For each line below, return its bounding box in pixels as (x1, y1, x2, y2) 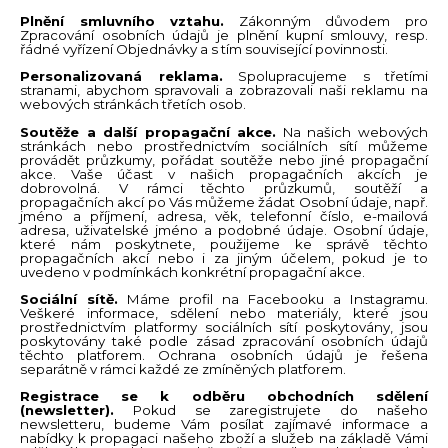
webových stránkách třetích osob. (20, 96, 246, 113)
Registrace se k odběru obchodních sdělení (20, 388, 428, 405)
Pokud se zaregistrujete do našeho (114, 402, 428, 419)
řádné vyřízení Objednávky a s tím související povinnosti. (20, 40, 388, 57)
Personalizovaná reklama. (20, 68, 223, 85)
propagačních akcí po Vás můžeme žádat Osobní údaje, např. (20, 193, 428, 210)
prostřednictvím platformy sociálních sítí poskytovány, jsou (20, 318, 428, 335)
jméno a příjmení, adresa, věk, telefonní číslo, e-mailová (20, 207, 428, 224)
